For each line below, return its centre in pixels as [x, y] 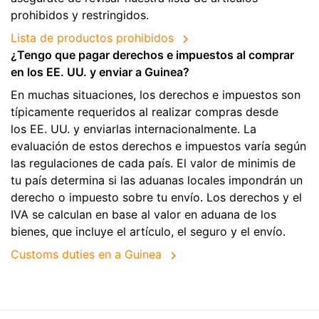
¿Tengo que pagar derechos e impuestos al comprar [152, 55]
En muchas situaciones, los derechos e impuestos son [156, 95]
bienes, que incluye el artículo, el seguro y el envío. [148, 232]
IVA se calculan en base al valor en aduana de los [143, 215]
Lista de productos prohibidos [92, 38]
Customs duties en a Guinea [86, 255]
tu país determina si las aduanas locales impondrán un [157, 181]
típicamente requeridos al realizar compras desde [145, 112]
